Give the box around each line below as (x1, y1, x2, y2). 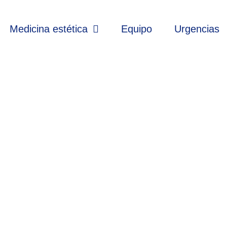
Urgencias (174, 23, 220, 34)
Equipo (121, 23, 153, 34)
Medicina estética (10, 23, 88, 34)
